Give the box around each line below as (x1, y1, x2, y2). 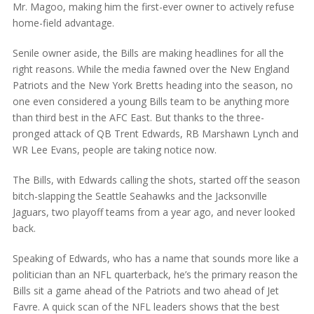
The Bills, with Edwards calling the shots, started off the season (12, 172, 300, 186)
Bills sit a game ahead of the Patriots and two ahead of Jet (12, 283, 279, 297)
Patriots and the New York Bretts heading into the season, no (12, 78, 293, 92)
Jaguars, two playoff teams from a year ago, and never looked (12, 205, 295, 219)
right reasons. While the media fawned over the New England (12, 62, 289, 76)
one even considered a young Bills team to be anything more (12, 94, 289, 108)
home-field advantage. (12, 15, 114, 29)
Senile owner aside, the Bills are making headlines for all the (12, 46, 284, 60)
